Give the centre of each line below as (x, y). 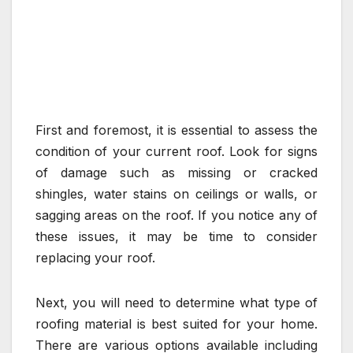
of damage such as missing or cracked (176, 172)
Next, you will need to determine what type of (176, 302)
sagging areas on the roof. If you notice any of (176, 215)
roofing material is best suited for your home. (176, 323)
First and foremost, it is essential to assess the (176, 130)
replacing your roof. (95, 257)
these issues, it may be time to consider (176, 236)
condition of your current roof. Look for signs (176, 151)
